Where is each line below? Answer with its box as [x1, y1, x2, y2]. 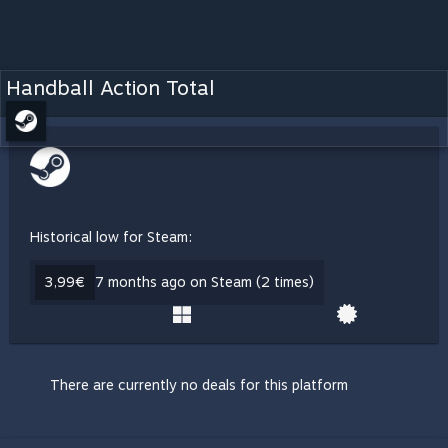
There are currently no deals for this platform [50, 377, 348, 393]
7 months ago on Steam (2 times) [95, 274, 314, 290]
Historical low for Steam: [30, 229, 192, 245]
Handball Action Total [6, 76, 215, 100]
